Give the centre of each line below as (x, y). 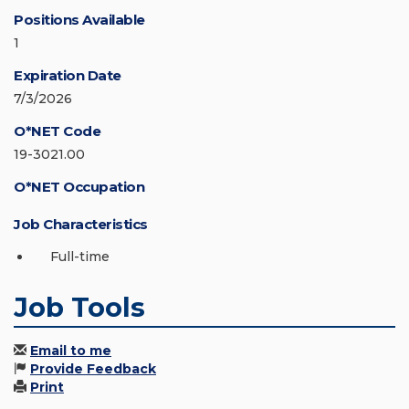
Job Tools (79, 308)
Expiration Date (68, 76)
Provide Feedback (93, 369)
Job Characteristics (81, 225)
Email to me (71, 351)
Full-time (80, 257)
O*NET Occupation (79, 187)
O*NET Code (57, 131)
